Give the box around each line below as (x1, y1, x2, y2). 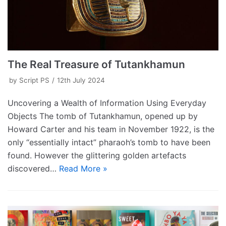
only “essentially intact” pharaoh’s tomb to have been (8, 137, 210, 147)
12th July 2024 (57, 76, 105, 84)
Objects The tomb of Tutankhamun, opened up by (8, 110, 198, 121)
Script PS (19, 76, 49, 84)
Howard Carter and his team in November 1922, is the (8, 124, 214, 134)
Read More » (59, 163, 107, 174)
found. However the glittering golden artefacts (8, 150, 186, 160)
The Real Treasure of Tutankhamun (8, 58, 185, 71)
